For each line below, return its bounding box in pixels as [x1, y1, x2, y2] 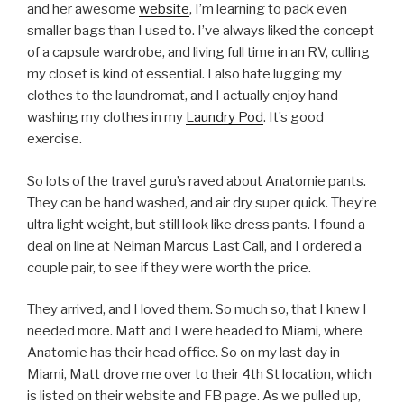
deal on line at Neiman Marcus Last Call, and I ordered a [27, 237, 362, 254]
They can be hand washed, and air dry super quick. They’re [27, 194, 377, 211]
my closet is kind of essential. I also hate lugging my [27, 66, 342, 83]
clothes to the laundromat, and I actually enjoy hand [27, 87, 338, 105]
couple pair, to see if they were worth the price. [27, 259, 311, 276]
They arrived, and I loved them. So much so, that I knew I [27, 301, 367, 318]
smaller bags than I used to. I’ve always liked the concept [27, 23, 374, 40]
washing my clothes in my [27, 109, 186, 126]
